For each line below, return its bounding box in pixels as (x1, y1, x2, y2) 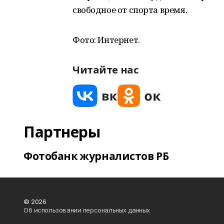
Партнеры (23, 121, 100, 142)
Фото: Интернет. (72, 34, 140, 45)
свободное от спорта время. (72, 4, 187, 15)
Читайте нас (72, 63, 138, 76)
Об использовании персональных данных (23, 206, 150, 214)
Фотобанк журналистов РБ (23, 149, 169, 163)
